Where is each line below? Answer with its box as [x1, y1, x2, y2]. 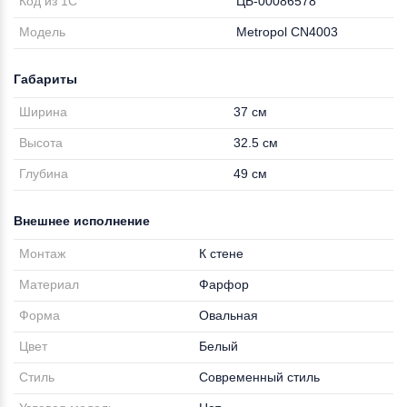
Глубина [19, 166, 69, 181]
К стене [199, 246, 244, 261]
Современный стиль [199, 370, 321, 384]
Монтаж [19, 246, 66, 261]
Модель [19, 25, 66, 39]
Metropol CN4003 [236, 25, 339, 39]
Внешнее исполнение [14, 213, 150, 228]
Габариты [14, 72, 77, 86]
